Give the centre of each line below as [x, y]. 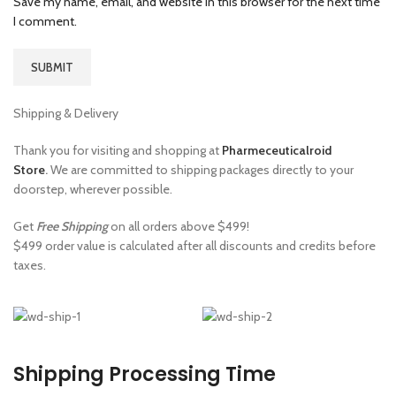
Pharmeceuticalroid [277, 150]
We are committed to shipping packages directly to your [202, 169]
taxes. [30, 265]
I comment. [45, 21]
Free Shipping [72, 226]
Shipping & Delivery [66, 113]
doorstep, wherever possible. [93, 189]
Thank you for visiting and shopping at [118, 150]
